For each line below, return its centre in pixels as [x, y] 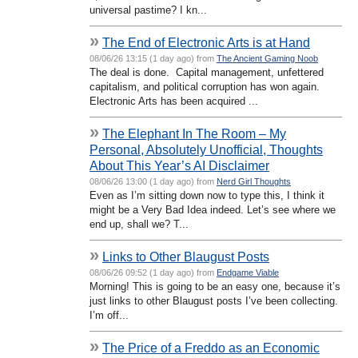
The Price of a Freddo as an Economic [211, 347]
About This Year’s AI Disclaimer [179, 165]
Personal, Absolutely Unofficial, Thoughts [206, 149]
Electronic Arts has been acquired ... [174, 101]
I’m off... [109, 315]
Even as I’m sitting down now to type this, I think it [207, 195]
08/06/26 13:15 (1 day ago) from [153, 58]
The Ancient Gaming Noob [267, 58]
